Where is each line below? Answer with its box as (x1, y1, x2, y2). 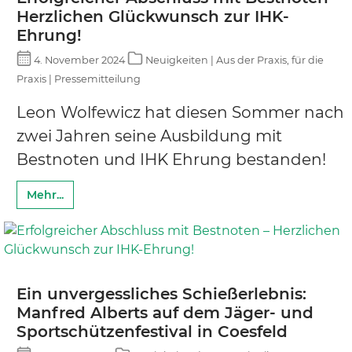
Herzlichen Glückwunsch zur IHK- (16, 7, 289, 27)
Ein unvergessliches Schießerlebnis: (16, 284, 306, 303)
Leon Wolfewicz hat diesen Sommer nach (16, 102, 344, 122)
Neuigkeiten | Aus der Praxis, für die (142, 53, 324, 66)
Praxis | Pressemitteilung (16, 72, 141, 85)
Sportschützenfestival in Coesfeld (16, 321, 288, 341)
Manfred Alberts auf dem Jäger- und (16, 302, 313, 322)
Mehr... (27, 187, 64, 202)
